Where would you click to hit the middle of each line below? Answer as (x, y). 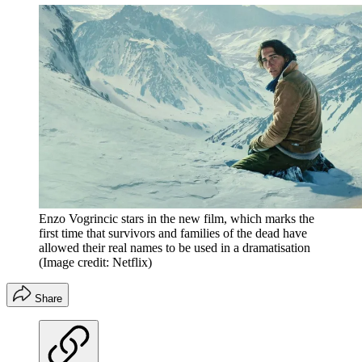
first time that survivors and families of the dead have (173, 233)
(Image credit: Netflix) (95, 262)
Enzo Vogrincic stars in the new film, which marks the (177, 218)
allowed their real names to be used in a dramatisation (175, 247)
